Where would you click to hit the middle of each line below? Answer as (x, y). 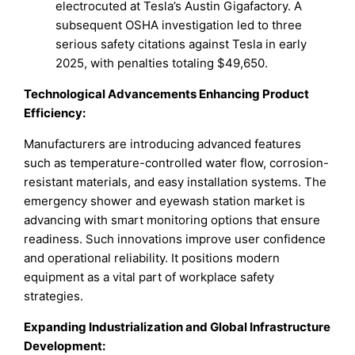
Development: (65, 345)
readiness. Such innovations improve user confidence (175, 239)
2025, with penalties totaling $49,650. (162, 63)
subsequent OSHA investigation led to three (179, 25)
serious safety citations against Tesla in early (181, 44)
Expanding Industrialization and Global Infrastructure (177, 326)
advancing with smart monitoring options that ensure (172, 219)
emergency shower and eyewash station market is (165, 200)
